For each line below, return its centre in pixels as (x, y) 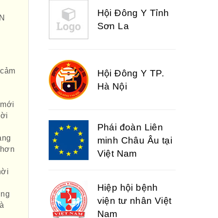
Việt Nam (117, 139)
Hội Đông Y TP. (131, 59)
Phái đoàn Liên (130, 113)
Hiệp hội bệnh (127, 173)
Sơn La (113, 12)
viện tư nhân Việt (134, 186)
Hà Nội (112, 72)
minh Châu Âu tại (135, 126)
